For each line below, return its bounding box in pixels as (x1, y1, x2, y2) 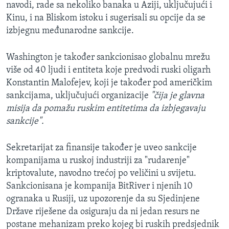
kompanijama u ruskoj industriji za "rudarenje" (6, 156, 190, 166)
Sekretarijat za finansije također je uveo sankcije (6, 143, 197, 153)
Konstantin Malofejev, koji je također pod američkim (6, 78, 212, 88)
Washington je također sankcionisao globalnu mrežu (6, 53, 210, 63)
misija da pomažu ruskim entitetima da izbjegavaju (6, 104, 205, 114)
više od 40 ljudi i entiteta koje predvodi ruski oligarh (6, 65, 211, 76)
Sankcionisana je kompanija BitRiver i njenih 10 (6, 181, 193, 192)
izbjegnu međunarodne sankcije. (6, 26, 134, 36)
